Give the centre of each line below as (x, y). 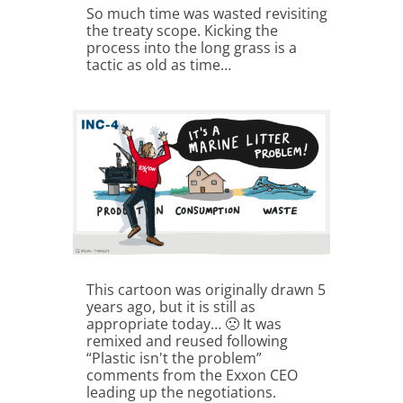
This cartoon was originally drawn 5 (206, 289)
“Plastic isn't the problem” (174, 358)
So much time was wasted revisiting (206, 13)
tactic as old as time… (158, 64)
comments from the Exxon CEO (192, 375)
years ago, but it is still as (170, 306)
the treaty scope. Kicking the (182, 30)
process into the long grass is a (191, 47)
